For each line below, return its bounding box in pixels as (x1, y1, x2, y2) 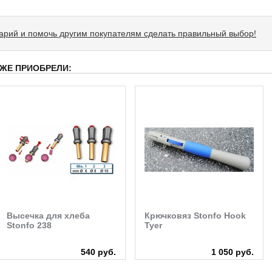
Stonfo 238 (7, 220, 52, 230)
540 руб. (81, 246, 116, 257)
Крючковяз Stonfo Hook (144, 210, 246, 220)
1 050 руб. (211, 246, 254, 257)
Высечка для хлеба (7, 210, 90, 220)
